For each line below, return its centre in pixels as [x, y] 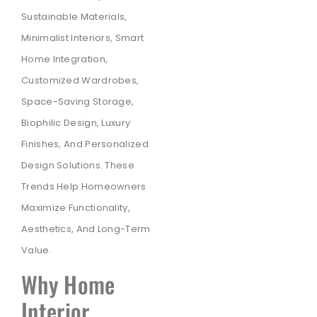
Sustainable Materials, [74, 16]
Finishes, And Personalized [85, 144]
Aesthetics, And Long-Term [86, 229]
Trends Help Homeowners [84, 186]
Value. [36, 250]
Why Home [68, 284]
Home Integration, [65, 59]
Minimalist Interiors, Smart [83, 38]
